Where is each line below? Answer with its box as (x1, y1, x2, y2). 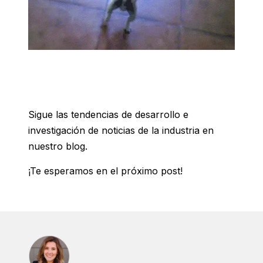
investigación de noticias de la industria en (28, 124, 214, 137)
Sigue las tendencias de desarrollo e (28, 109, 188, 121)
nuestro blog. (28, 140, 87, 153)
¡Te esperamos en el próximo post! (28, 165, 183, 177)
